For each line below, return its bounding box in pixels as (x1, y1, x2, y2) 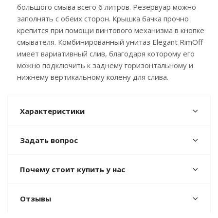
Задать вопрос (20, 135, 78, 145)
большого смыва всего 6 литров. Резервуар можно (17, 1, 196, 12)
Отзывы (20, 193, 51, 203)
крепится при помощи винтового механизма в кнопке (17, 25, 204, 35)
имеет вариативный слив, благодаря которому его (17, 48, 195, 58)
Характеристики (20, 106, 85, 116)
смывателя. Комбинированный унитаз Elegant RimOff (17, 36, 203, 47)
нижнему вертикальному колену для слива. (17, 72, 168, 82)
